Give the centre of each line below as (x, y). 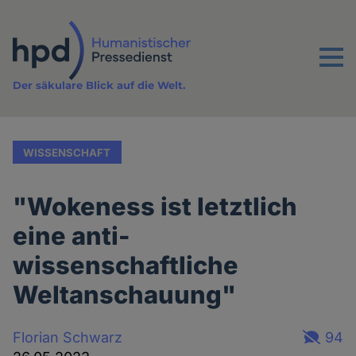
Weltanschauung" (125, 295)
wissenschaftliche (126, 265)
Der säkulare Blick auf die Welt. (99, 85)
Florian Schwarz (68, 337)
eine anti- (72, 236)
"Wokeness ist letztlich (155, 207)
